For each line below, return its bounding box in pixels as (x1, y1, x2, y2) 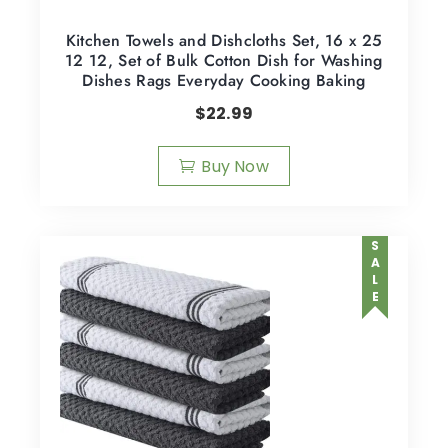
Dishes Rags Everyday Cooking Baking (82, 69, 366, 93)
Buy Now (201, 155, 269, 179)
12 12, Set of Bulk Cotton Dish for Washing (65, 49, 383, 73)
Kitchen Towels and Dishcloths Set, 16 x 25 (65, 29, 383, 53)
